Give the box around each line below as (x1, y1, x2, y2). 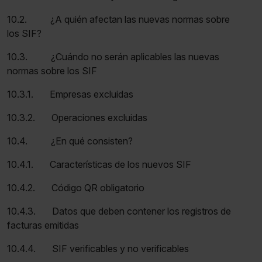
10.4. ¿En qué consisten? (7, 135, 133, 147)
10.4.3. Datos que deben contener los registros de (7, 205, 231, 217)
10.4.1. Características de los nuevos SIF (7, 158, 191, 170)
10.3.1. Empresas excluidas (7, 88, 133, 100)
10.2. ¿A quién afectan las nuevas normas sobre (7, 13, 230, 25)
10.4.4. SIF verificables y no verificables (7, 242, 189, 254)
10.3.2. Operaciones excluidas (7, 111, 147, 123)
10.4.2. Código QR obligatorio (7, 181, 144, 194)
